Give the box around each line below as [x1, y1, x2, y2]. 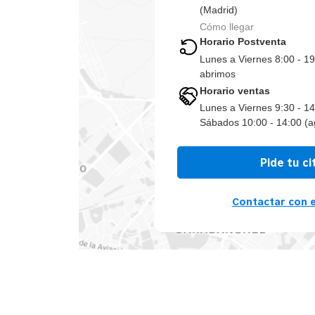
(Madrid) [200, 4, 238, 16]
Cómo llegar [200, 21, 254, 33]
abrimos [200, 67, 236, 79]
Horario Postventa [200, 36, 286, 48]
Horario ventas [200, 84, 270, 96]
